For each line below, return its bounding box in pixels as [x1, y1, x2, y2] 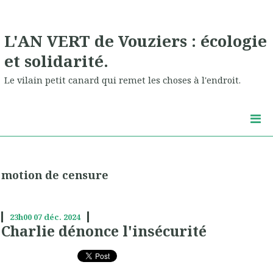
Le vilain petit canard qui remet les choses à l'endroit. [4, 74, 241, 87]
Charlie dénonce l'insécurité [1, 221, 207, 241]
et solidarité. [4, 49, 108, 72]
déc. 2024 [43, 211, 80, 223]
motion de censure [1, 168, 108, 183]
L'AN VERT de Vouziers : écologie [4, 29, 267, 52]
